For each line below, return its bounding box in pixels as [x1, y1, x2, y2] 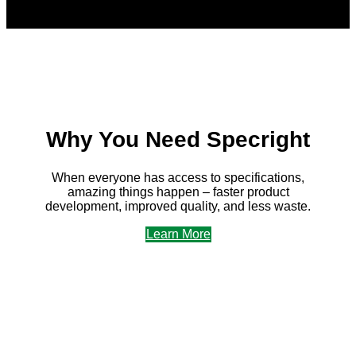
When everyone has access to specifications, [52, 171, 304, 185]
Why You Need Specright [46, 126, 310, 152]
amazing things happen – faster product [67, 185, 289, 199]
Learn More [145, 227, 211, 242]
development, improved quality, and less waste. [45, 199, 311, 214]
